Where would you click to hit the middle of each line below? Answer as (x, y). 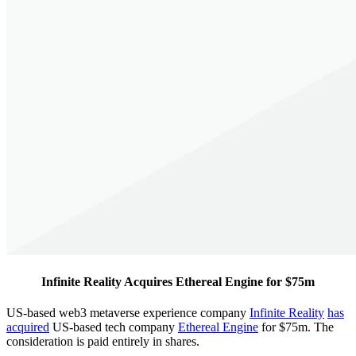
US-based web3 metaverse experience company (128, 313)
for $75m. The (296, 327)
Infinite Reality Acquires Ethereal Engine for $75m (178, 281)
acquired (28, 327)
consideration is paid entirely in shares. (103, 342)
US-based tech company (114, 327)
